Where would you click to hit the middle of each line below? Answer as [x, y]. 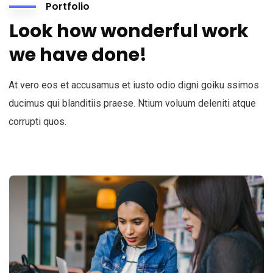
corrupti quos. [37, 122]
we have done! [78, 55]
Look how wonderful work [129, 31]
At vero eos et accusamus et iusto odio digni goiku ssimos [134, 85]
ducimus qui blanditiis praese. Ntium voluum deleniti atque [132, 103]
